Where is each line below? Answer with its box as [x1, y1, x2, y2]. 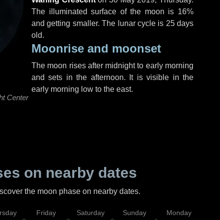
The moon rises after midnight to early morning [31, 61, 193, 70]
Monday [166, 209, 192, 217]
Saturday [76, 209, 105, 217]
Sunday [123, 209, 146, 217]
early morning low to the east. [31, 85, 133, 93]
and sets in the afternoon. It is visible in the [31, 73, 193, 82]
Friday [36, 209, 56, 217]
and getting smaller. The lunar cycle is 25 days [31, 19, 193, 27]
